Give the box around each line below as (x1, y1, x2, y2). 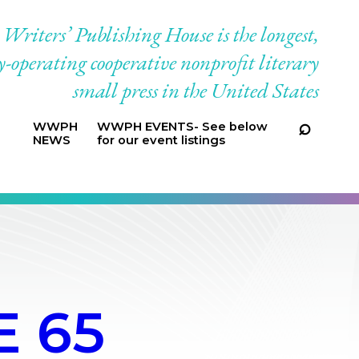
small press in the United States (73, 76, 319, 104)
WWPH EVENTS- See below (96, 119, 268, 134)
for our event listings (96, 133, 225, 147)
